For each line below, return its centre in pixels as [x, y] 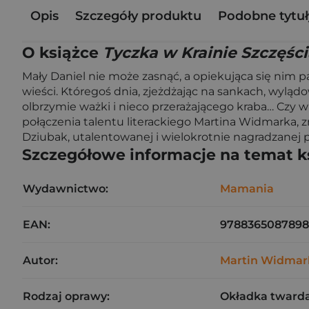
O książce [62, 53]
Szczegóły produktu [138, 16]
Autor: [40, 260]
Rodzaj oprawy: [66, 296]
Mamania [247, 189]
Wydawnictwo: [66, 189]
